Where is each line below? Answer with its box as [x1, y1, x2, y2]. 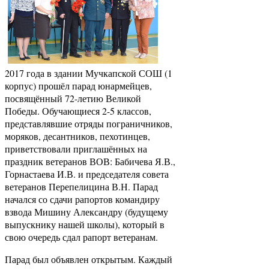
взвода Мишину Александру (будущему [5, 205, 168, 219]
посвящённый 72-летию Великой [5, 92, 141, 105]
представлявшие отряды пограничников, [5, 117, 172, 130]
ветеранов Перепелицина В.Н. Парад [5, 180, 158, 193]
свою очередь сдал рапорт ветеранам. [5, 231, 158, 244]
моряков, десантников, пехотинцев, [5, 130, 150, 143]
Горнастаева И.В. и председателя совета [5, 168, 169, 181]
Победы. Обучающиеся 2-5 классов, [5, 104, 151, 118]
